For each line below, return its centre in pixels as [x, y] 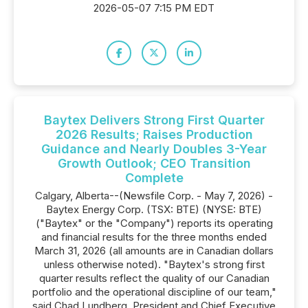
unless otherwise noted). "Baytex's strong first [154, 264]
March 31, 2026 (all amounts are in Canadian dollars [154, 251]
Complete [154, 178]
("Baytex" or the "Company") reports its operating [154, 223]
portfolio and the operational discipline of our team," [154, 292]
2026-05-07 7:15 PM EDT [154, 8]
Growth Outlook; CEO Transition [154, 163]
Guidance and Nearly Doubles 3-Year [154, 149]
